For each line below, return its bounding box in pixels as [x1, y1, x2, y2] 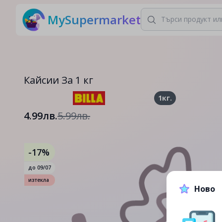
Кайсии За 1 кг [24, 73, 93, 87]
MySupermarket [48, 11, 141, 28]
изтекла [28, 176, 49, 183]
